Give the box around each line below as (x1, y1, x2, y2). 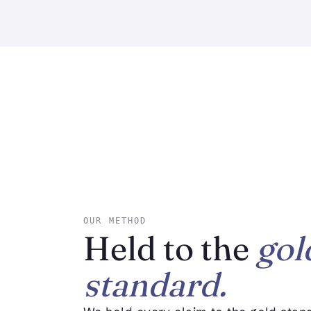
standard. (83, 264, 226, 305)
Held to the (83, 228, 256, 269)
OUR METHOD (83, 216, 147, 226)
